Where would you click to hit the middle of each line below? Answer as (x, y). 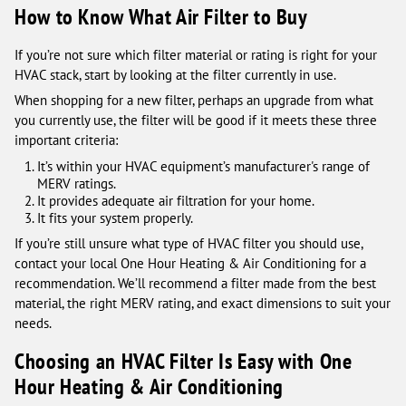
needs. (33, 324)
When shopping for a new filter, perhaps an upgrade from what (194, 100)
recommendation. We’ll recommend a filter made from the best (195, 284)
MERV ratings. (76, 183)
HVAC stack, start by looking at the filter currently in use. (175, 74)
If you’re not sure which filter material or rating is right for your (196, 54)
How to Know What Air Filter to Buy (161, 17)
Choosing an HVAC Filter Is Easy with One (184, 361)
